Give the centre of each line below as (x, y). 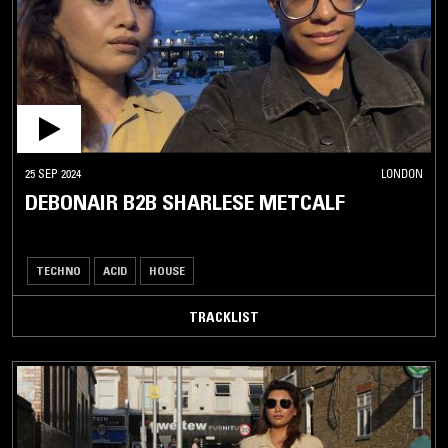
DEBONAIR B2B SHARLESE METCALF (185, 202)
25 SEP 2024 (53, 173)
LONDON (402, 173)
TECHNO (58, 270)
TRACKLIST (224, 316)
